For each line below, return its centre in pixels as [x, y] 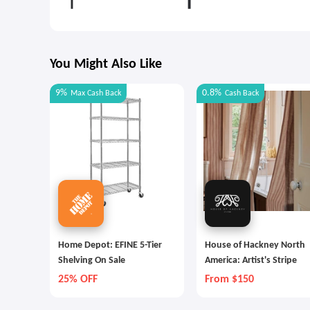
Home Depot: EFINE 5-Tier [110, 245]
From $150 [229, 280]
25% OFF [78, 280]
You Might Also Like [106, 64]
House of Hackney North [255, 245]
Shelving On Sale [92, 261]
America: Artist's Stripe [251, 261]
